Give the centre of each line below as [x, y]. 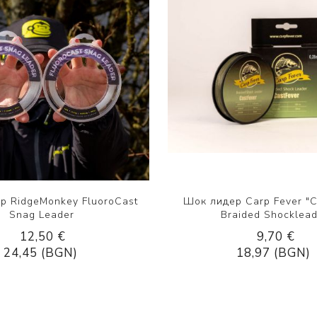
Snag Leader [42, 214]
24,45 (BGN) [41, 253]
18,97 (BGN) [274, 253]
